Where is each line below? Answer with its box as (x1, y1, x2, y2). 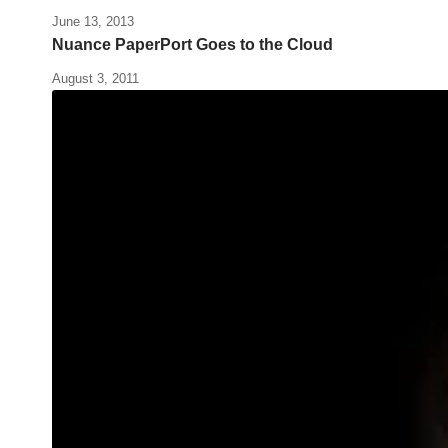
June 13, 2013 (52, 14, 134, 30)
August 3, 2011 (52, 71, 139, 87)
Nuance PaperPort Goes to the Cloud (52, 36, 333, 54)
